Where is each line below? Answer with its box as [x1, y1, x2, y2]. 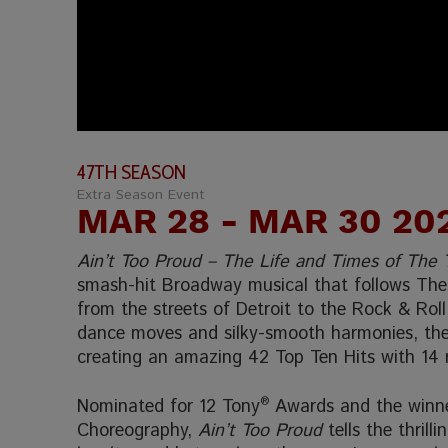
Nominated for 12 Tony [77, 393, 261, 420]
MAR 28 [77, 199, 221, 242]
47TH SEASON [77, 159, 187, 184]
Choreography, [77, 417, 199, 444]
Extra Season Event [77, 184, 206, 205]
